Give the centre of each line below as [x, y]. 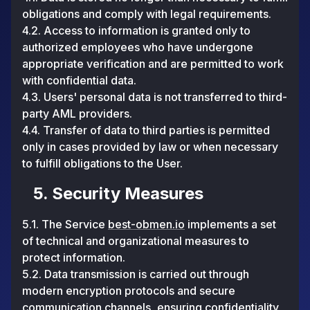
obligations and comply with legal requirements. [147, 14]
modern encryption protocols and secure [129, 291]
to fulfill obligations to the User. [102, 163]
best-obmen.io [146, 224]
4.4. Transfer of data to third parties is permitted [146, 130]
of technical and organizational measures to [136, 241]
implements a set [230, 224]
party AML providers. [77, 113]
